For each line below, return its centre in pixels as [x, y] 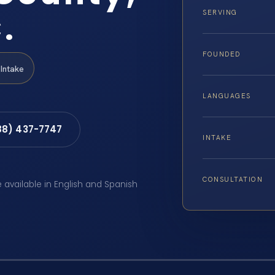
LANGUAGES [227, 96]
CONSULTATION [233, 180]
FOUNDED [222, 54]
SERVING [220, 13]
